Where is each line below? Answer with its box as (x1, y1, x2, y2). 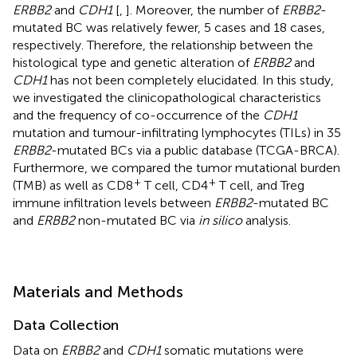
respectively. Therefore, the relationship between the (13, 37, 313, 53)
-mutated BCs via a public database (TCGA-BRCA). (51, 142, 339, 158)
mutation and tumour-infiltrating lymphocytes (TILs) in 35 (13, 124, 341, 140)
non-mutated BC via (75, 212, 198, 228)
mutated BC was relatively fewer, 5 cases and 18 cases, (13, 19, 325, 35)
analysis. (242, 212, 291, 228)
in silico (198, 212, 242, 228)
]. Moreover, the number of (126, 2, 282, 18)
